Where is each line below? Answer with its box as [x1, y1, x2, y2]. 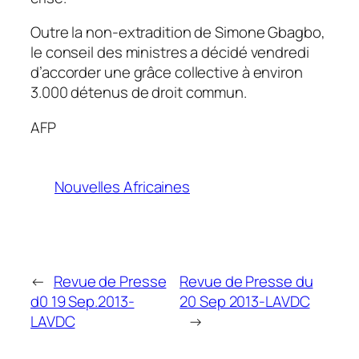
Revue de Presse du [179, 271, 313, 292]
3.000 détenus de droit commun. [30, 82, 247, 103]
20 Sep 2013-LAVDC [179, 291, 310, 313]
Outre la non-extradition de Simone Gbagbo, [30, 22, 325, 43]
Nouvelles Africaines [54, 176, 190, 198]
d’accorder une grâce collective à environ [30, 62, 303, 83]
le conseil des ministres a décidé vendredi [30, 42, 309, 63]
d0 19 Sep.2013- [30, 291, 135, 313]
